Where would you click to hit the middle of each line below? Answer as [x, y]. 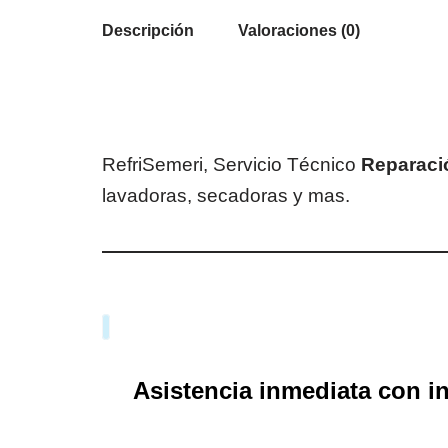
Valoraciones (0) [299, 30]
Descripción [148, 30]
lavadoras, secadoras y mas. [231, 195]
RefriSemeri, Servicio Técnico [231, 164]
